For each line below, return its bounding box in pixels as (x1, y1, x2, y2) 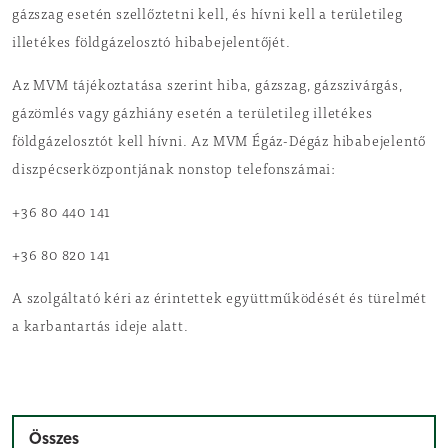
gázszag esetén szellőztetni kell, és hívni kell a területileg (12, 9, 403, 23)
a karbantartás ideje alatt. (12, 321, 189, 335)
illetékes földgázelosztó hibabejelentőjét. (12, 37, 291, 51)
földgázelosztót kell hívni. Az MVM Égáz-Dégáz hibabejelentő (12, 136, 427, 150)
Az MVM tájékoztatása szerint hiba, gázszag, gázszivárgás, (12, 80, 403, 94)
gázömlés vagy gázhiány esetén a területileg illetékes (12, 108, 373, 122)
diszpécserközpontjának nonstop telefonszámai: (12, 164, 336, 178)
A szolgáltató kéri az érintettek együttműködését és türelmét (12, 293, 427, 307)
